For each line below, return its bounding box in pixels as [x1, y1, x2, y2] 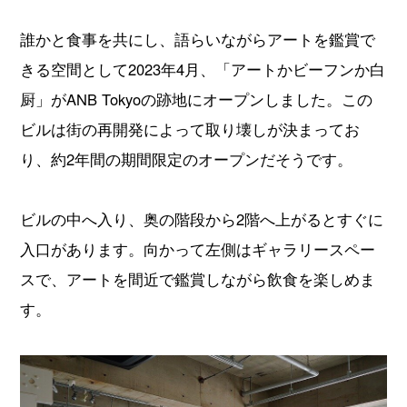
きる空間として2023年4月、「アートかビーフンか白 [20, 58, 386, 81]
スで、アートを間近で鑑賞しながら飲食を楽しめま [20, 268, 376, 291]
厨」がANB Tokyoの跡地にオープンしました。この [20, 88, 373, 111]
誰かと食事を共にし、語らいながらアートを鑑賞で [20, 28, 376, 51]
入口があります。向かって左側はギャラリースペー [20, 238, 376, 261]
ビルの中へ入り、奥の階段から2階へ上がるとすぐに [20, 208, 384, 231]
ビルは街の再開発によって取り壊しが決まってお [20, 118, 361, 141]
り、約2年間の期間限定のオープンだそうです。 [20, 148, 353, 171]
